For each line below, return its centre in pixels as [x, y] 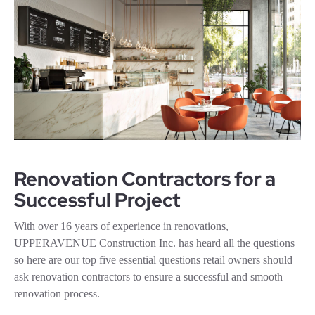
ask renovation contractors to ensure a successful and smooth [148, 277]
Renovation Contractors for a [145, 179]
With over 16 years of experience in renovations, [121, 226]
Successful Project [97, 200]
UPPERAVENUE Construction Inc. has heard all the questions [154, 243]
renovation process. [58, 294]
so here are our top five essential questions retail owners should [153, 260]
